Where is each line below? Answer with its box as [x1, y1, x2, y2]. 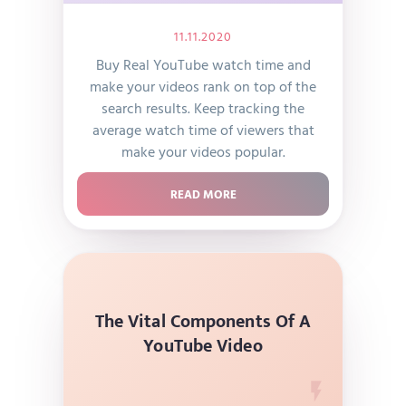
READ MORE [169, 185, 237, 203]
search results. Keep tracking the [101, 97, 304, 119]
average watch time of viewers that [92, 119, 314, 140]
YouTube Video [143, 330, 263, 362]
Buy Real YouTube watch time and [95, 53, 311, 75]
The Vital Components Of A [94, 305, 312, 337]
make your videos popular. [121, 140, 285, 162]
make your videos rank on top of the [90, 75, 316, 97]
